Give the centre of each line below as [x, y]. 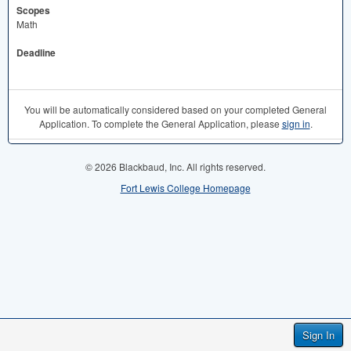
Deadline [36, 53]
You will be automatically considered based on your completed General [175, 110]
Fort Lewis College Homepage [185, 188]
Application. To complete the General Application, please [160, 124]
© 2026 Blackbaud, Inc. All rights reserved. [175, 167]
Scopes [33, 11]
